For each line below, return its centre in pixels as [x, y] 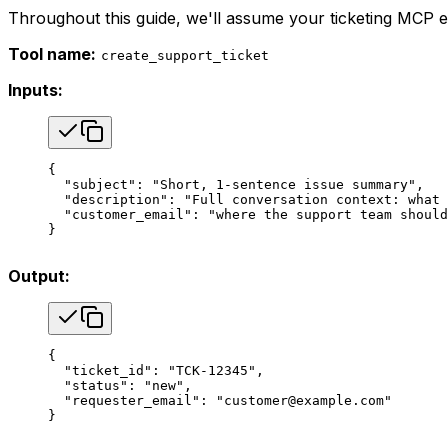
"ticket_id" [100, 370]
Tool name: [52, 53]
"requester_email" [124, 400]
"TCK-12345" [212, 370]
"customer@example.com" [304, 400]
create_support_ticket [185, 55]
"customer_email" [120, 214]
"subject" [92, 184]
